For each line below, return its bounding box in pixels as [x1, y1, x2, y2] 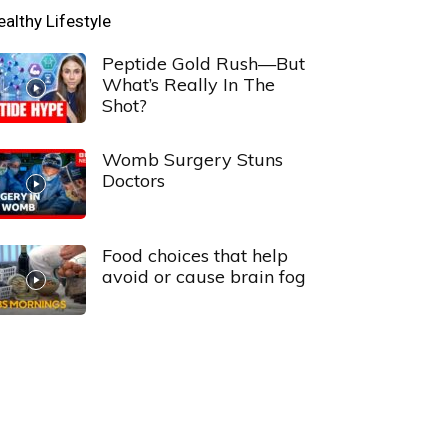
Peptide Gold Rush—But [102, 52, 305, 75]
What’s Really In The [102, 73, 275, 96]
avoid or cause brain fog [102, 265, 306, 288]
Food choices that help [102, 244, 288, 267]
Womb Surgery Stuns [102, 148, 283, 171]
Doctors [102, 169, 165, 192]
